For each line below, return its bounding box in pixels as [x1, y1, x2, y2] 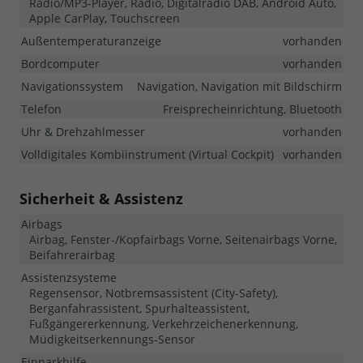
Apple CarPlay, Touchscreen [29, 10, 180, 26]
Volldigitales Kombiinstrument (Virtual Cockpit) [21, 146, 274, 162]
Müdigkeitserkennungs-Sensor [29, 331, 195, 347]
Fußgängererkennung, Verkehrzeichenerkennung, [29, 315, 298, 331]
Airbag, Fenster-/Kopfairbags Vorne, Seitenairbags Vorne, [29, 231, 337, 247]
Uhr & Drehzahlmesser [21, 123, 145, 139]
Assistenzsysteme [21, 269, 117, 285]
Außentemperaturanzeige [21, 32, 161, 49]
